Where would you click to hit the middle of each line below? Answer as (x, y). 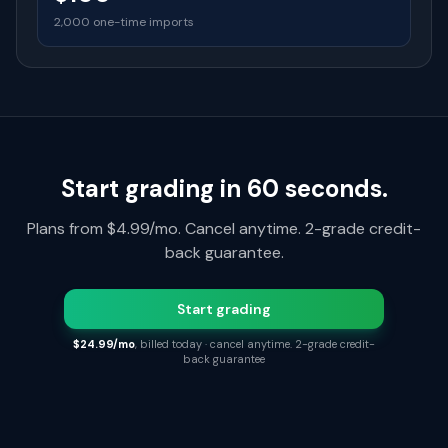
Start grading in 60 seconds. (224, 188)
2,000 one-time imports (124, 22)
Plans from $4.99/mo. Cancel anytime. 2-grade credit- (224, 228)
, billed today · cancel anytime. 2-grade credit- (255, 344)
